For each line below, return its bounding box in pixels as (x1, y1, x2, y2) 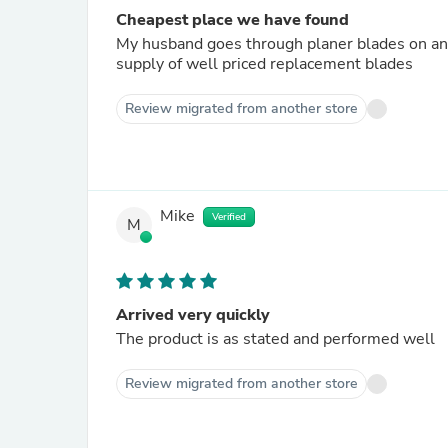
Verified (212, 210, 246, 224)
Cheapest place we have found (116, 9, 349, 31)
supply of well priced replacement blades (116, 53, 413, 75)
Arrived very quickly (116, 304, 270, 326)
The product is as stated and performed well (116, 328, 435, 350)
